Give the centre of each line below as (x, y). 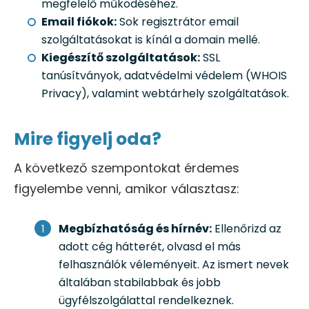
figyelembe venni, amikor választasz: (127, 188)
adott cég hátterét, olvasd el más (150, 246)
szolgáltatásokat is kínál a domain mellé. (151, 39)
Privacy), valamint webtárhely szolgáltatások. (165, 93)
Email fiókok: (79, 21)
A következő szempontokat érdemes (127, 168)
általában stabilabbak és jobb (140, 282)
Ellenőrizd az (247, 228)
